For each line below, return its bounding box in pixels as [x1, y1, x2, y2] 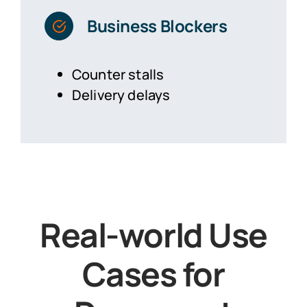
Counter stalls [71, 64, 164, 84]
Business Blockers [86, 14, 228, 37]
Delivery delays [71, 85, 171, 104]
